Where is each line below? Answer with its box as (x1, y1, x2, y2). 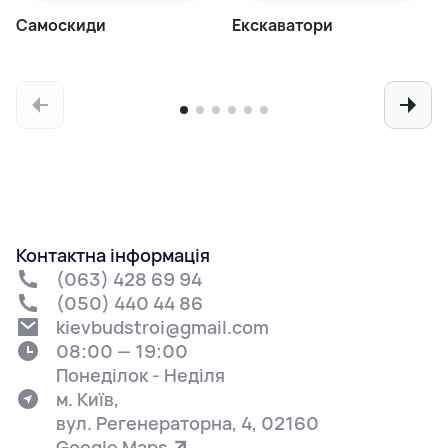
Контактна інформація (16, 243, 210, 268)
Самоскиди (16, 14, 106, 37)
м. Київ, (56, 387, 119, 412)
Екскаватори (232, 14, 333, 37)
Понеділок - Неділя (56, 363, 225, 388)
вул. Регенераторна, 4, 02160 (56, 411, 319, 436)
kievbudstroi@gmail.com (56, 315, 269, 340)
